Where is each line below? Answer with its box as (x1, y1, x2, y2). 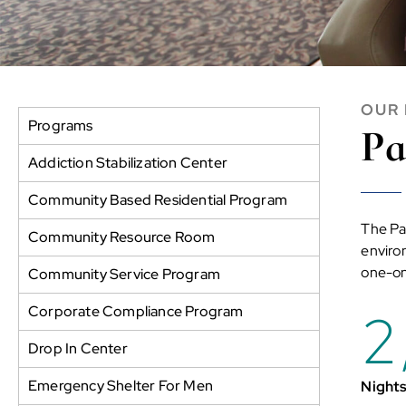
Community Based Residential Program (28, 189, 287, 209)
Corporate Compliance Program (28, 301, 244, 321)
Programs (28, 115, 93, 135)
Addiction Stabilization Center (28, 152, 227, 172)
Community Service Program (28, 264, 220, 284)
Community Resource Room (28, 227, 216, 246)
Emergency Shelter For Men (28, 375, 213, 395)
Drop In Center (28, 338, 128, 358)
